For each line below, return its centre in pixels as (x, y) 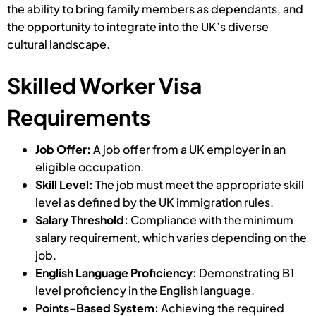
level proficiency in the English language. (145, 291)
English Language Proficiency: (117, 273)
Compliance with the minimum (212, 220)
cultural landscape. (59, 44)
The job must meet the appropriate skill (200, 185)
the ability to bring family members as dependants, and (155, 9)
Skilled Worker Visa (104, 86)
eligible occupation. (90, 167)
